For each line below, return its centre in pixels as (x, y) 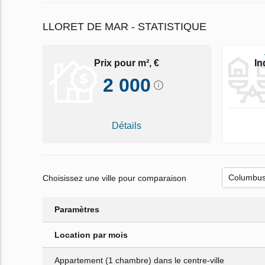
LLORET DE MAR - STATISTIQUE (125, 27)
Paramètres (77, 210)
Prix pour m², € (127, 63)
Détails (127, 126)
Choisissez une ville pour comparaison (114, 178)
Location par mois (91, 235)
